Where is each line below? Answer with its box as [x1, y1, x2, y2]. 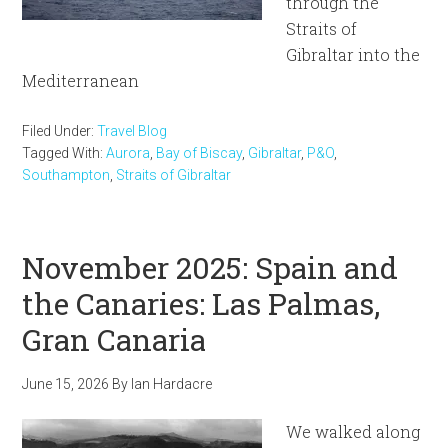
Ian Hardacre [131, 376, 213, 392]
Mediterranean [22, 70, 140, 91]
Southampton [22, 167, 111, 183]
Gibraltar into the [286, 44, 421, 65]
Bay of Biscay [156, 145, 243, 161]
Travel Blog [97, 123, 168, 139]
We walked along [286, 421, 421, 442]
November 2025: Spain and [22, 248, 399, 287]
